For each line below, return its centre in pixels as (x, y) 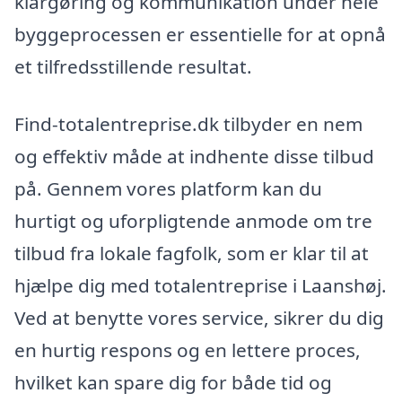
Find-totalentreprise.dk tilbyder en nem (188, 123)
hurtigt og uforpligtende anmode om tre (193, 220)
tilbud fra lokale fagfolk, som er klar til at (192, 253)
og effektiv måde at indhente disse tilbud (194, 156)
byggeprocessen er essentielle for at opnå (200, 34)
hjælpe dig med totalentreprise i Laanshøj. (201, 285)
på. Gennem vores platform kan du (168, 188)
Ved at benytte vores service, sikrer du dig (199, 317)
